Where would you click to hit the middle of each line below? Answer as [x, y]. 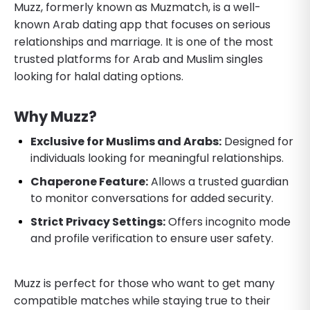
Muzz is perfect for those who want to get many [144, 283]
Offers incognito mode [228, 221]
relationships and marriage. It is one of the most [144, 42]
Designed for [257, 141]
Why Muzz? [55, 116]
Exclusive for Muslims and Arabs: [126, 141]
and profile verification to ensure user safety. [152, 238]
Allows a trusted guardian [218, 181]
